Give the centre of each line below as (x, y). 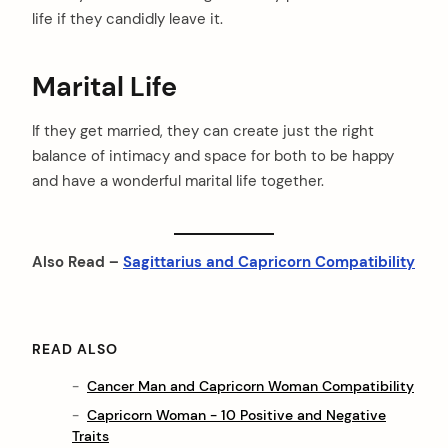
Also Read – (77, 261)
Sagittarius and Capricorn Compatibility (269, 261)
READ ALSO (75, 348)
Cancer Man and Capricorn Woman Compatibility (250, 385)
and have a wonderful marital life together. (178, 181)
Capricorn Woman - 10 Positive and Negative (236, 414)
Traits (90, 435)
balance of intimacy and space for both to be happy (213, 156)
